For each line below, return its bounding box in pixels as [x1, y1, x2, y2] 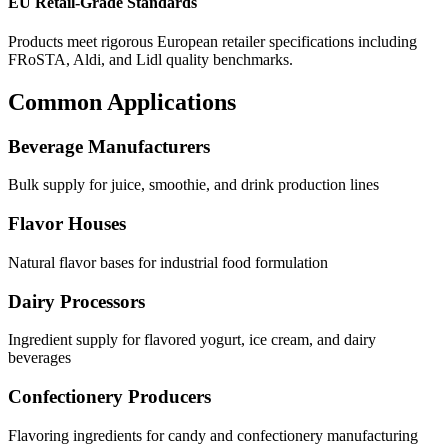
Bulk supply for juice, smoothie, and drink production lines [8, 176, 379, 194]
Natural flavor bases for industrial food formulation [8, 253, 328, 271]
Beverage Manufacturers [8, 135, 210, 157]
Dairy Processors [8, 290, 145, 312]
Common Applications [8, 88, 236, 115]
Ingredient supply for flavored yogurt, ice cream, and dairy [8, 331, 376, 349]
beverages [8, 349, 71, 367]
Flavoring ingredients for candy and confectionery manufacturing [8, 426, 418, 444]
